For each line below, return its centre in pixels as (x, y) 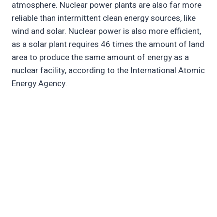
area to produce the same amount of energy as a (100, 58)
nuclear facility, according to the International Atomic (108, 71)
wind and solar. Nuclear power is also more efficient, (106, 31)
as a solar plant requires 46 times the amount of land (108, 45)
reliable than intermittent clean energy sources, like (104, 18)
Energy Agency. (39, 84)
